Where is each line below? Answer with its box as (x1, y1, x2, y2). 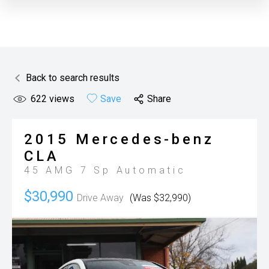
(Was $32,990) (130, 192, 191, 204)
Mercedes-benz (76, 131, 214, 148)
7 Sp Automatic (80, 165, 186, 176)
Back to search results (26, 72, 119, 83)
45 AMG (24, 165, 80, 176)
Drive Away (77, 192, 124, 204)
